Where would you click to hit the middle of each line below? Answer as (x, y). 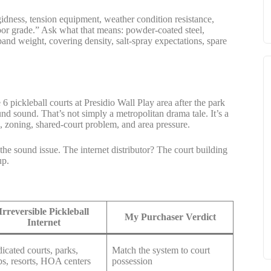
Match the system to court (161, 250)
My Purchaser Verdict (170, 217)
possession (132, 261)
